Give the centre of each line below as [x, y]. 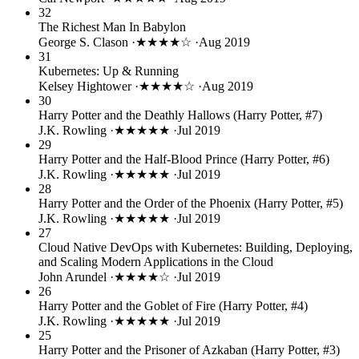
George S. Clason [85, 42]
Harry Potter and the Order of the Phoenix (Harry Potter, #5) [191, 203]
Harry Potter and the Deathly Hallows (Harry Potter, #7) [180, 115]
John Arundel [74, 276]
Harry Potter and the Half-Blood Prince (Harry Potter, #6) [184, 159]
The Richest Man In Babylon [112, 26]
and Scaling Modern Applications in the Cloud [156, 261]
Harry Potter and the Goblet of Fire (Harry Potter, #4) [173, 305]
